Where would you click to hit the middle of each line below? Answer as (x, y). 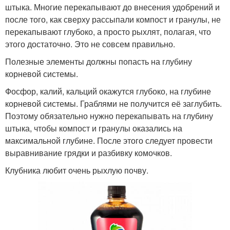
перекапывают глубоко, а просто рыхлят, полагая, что (108, 31)
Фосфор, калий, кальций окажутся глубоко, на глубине (108, 91)
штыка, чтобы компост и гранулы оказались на (94, 128)
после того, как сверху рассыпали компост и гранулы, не (113, 19)
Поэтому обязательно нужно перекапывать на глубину (109, 116)
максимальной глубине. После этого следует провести (109, 140)
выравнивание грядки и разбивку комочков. (89, 152)
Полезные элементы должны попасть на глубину (99, 61)
